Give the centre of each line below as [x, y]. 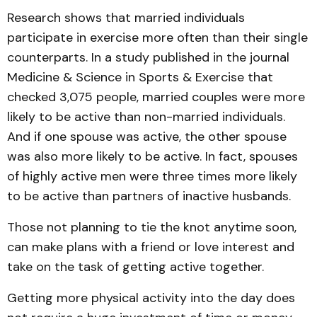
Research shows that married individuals [126, 18]
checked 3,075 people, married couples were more [156, 97]
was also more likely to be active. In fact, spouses [152, 156]
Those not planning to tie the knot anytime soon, [152, 227]
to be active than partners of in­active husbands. [149, 196]
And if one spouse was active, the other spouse [147, 137]
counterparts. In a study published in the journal [148, 57]
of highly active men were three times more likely [152, 176]
